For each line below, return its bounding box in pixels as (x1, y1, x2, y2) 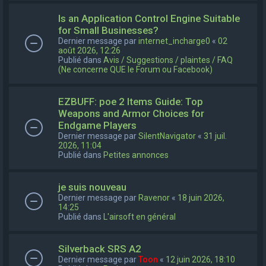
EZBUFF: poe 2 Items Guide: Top (58, 95, 203, 107)
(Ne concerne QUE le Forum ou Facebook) (58, 64, 213, 74)
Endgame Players (58, 119, 137, 131)
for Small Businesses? (58, 24, 159, 36)
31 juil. (204, 131, 227, 141)
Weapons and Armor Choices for (58, 107, 204, 119)
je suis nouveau (58, 180, 126, 193)
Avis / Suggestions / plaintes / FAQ (103, 55, 233, 65)
